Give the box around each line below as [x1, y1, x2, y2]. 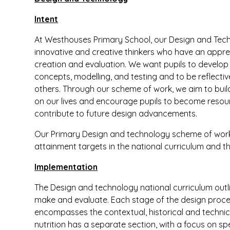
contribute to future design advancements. [34, 108, 198, 119]
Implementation [34, 162, 98, 172]
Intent [34, 14, 59, 24]
